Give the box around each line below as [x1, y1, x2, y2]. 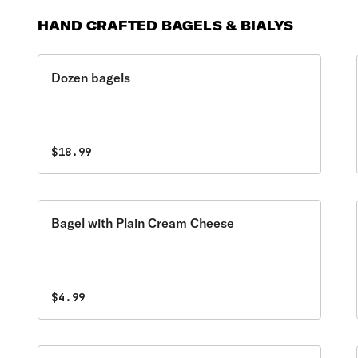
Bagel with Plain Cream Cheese [51, 215, 235, 231]
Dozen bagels [51, 70, 131, 86]
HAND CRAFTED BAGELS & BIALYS [38, 18, 294, 34]
